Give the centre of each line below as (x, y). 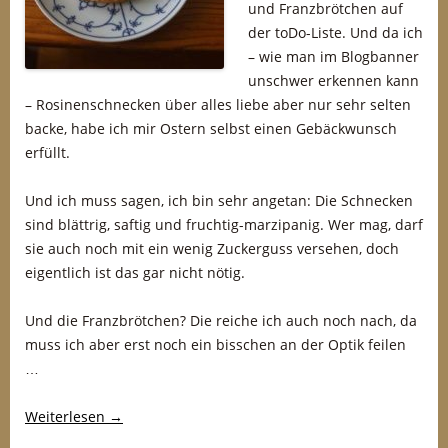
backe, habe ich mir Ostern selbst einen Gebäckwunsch (211, 128)
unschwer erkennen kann (333, 80)
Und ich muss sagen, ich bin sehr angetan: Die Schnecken (219, 200)
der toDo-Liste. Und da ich (335, 32)
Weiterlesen (67, 416)
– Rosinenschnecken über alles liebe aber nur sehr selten (218, 104)
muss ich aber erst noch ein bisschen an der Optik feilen (215, 344)
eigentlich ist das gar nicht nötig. (135, 272)
